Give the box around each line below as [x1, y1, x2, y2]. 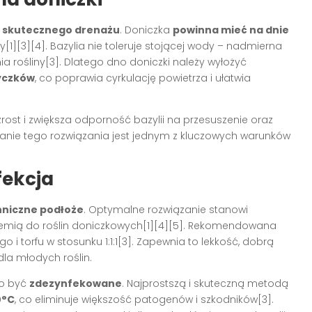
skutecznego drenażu [2, 22, 120, 37]
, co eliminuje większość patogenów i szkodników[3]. [15, 292, 274, 306]
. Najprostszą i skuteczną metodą [122, 276, 288, 290]
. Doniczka [120, 22, 173, 37]
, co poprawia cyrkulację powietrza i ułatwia [35, 70, 251, 85]
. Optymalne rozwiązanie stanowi [84, 202, 248, 217]
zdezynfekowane [29, 276, 122, 290]
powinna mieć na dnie [173, 22, 289, 37]
